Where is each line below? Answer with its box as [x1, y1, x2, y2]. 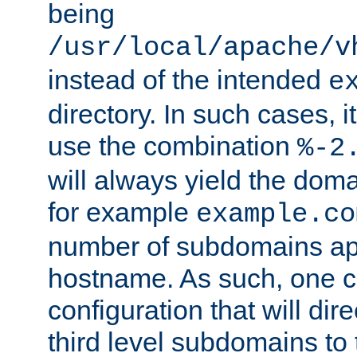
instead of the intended [48, 65, 328, 96]
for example [48, 197, 196, 228]
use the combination [48, 131, 297, 162]
